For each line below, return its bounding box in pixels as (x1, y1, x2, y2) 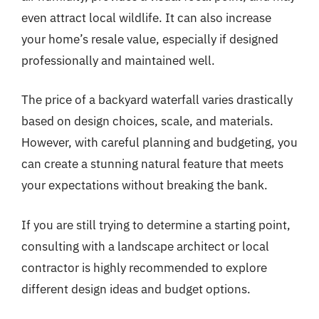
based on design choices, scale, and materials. (21, 113, 273, 129)
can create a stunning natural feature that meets (21, 156, 283, 172)
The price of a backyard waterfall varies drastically (21, 92, 293, 108)
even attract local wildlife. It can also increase (21, 9, 271, 26)
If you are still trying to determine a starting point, (21, 216, 291, 233)
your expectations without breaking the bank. (21, 177, 268, 193)
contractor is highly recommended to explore (21, 259, 267, 276)
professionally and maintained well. (21, 52, 215, 68)
